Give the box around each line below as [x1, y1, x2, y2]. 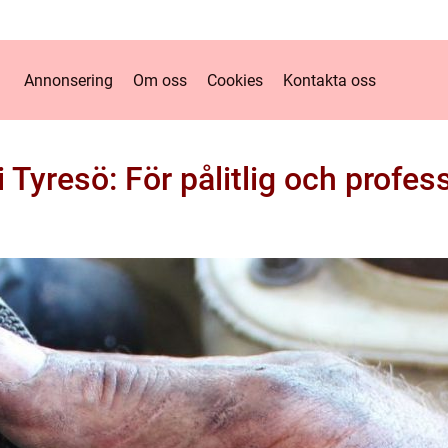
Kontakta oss [282, 70, 376, 90]
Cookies [206, 70, 263, 90]
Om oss [132, 70, 187, 90]
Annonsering [23, 70, 113, 90]
